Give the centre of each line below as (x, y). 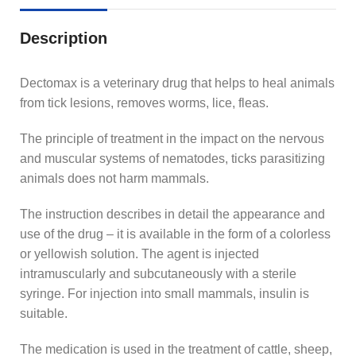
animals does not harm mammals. (114, 179)
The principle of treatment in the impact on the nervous (172, 139)
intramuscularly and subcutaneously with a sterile (158, 274)
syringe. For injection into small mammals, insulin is (164, 294)
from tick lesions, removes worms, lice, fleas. (144, 103)
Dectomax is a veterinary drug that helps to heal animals (177, 83)
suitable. (44, 314)
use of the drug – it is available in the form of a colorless (175, 234)
